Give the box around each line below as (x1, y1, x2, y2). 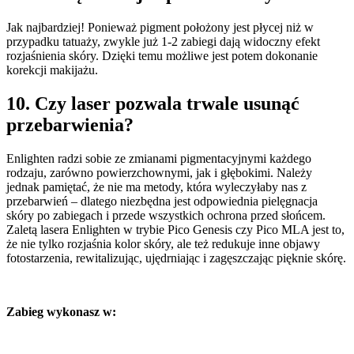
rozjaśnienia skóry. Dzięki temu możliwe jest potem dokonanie (6, 49, 318, 63)
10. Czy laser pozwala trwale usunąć (6, 93, 299, 115)
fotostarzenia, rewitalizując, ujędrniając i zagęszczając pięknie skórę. (6, 250, 346, 265)
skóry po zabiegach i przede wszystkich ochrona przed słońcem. (6, 208, 326, 222)
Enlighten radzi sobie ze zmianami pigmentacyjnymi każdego (6, 151, 311, 165)
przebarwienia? (6, 115, 134, 136)
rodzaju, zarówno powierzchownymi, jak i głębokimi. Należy (6, 165, 312, 179)
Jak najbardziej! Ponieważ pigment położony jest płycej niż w (6, 21, 314, 35)
